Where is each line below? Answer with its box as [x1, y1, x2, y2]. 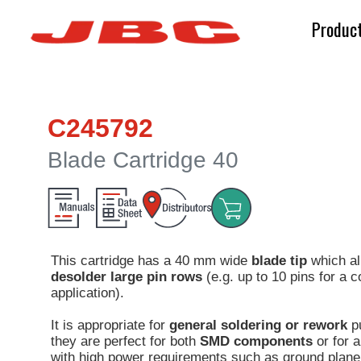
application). [51, 285, 124, 301]
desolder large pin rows [51, 269, 202, 285]
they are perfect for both [51, 334, 200, 350]
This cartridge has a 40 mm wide [51, 253, 251, 269]
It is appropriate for [51, 317, 169, 334]
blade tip [251, 253, 307, 269]
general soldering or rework [169, 317, 347, 334]
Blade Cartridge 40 [48, 147, 239, 172]
